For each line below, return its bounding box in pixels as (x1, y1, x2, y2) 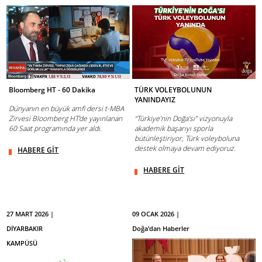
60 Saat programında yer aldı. (9, 123, 102, 133)
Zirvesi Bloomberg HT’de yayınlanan (9, 113, 123, 123)
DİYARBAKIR (6, 223, 43, 233)
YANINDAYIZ (135, 94, 176, 105)
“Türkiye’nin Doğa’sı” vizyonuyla (135, 113, 233, 123)
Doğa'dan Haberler (132, 223, 190, 233)
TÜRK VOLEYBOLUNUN (135, 84, 212, 95)
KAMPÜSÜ (6, 238, 38, 247)
